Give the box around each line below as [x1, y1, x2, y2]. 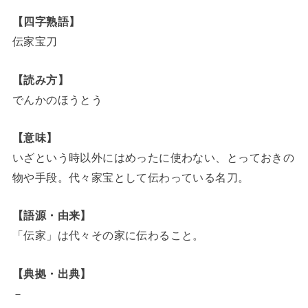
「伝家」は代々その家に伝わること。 [12, 229, 204, 242]
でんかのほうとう [12, 93, 103, 106]
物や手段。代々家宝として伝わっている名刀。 [12, 171, 250, 184]
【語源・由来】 [12, 209, 91, 222]
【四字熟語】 [12, 15, 80, 28]
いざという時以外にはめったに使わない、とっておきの [12, 151, 295, 164]
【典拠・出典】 [12, 267, 91, 280]
